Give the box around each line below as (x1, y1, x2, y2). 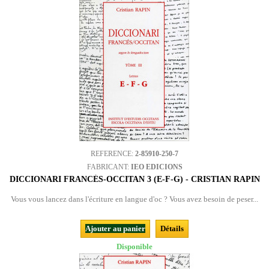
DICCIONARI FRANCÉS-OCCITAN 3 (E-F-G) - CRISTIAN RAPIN (9, 175, 260, 184)
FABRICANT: (86, 163, 131, 171)
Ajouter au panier (85, 224, 145, 233)
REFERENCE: (91, 150, 135, 158)
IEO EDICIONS (130, 163, 183, 171)
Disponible (116, 242, 153, 251)
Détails (160, 224, 184, 233)
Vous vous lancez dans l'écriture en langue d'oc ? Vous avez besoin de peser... (11, 195, 258, 204)
